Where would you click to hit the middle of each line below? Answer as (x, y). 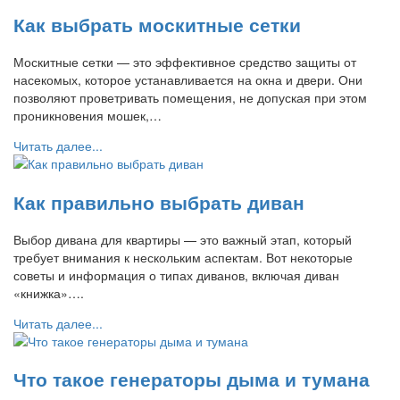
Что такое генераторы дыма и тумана (192, 379)
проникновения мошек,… (87, 116)
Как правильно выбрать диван (159, 201)
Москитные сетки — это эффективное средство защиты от (185, 62)
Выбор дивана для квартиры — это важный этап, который (183, 240)
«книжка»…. (49, 293)
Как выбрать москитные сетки (157, 24)
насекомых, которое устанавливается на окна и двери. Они (188, 80)
